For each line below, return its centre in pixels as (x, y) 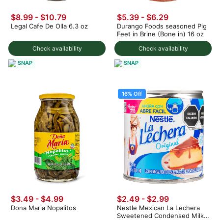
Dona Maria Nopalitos (43, 208)
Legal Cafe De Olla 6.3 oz (49, 26)
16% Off (132, 94)
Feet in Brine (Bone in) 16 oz (160, 34)
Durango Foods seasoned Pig (162, 26)
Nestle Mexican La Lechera (158, 208)
